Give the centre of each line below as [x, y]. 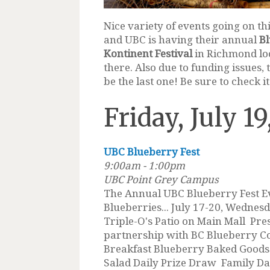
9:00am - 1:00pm [144, 165]
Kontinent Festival [148, 53]
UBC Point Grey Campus [161, 179]
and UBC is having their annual [181, 39]
